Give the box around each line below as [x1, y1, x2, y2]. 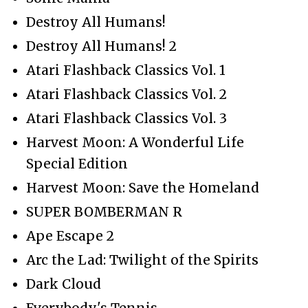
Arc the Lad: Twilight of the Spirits [26, 251, 258, 268]
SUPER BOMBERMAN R [26, 203, 182, 220]
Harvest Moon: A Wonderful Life [26, 133, 244, 151]
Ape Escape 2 [26, 227, 114, 244]
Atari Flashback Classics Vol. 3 [26, 109, 227, 126]
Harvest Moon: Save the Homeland [26, 179, 259, 196]
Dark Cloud [26, 275, 101, 292]
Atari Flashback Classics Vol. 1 [26, 61, 225, 78]
